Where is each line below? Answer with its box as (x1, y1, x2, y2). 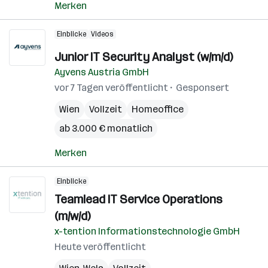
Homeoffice (132, 103, 184, 115)
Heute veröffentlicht (54, 241, 146, 252)
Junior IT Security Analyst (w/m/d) (54, 50, 233, 64)
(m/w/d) (54, 209, 90, 223)
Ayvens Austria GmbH (54, 66, 149, 78)
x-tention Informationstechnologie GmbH (54, 226, 240, 237)
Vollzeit (89, 103, 122, 115)
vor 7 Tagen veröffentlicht (54, 82, 168, 93)
